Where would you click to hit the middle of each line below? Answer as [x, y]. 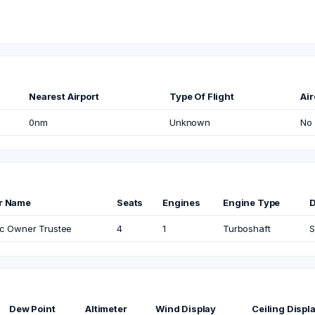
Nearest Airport [64, 96]
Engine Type [252, 202]
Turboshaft [247, 229]
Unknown [190, 122]
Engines [181, 202]
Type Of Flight [202, 96]
